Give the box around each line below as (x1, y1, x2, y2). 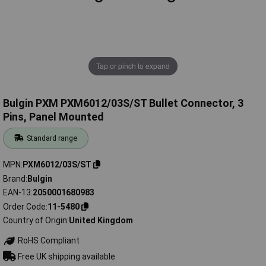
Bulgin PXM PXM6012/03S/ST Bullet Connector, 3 (3, 97, 243, 110)
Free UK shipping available (15, 251, 115, 261)
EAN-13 (3, 188, 31, 198)
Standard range (27, 134, 78, 143)
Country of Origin (3, 216, 67, 226)
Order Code (3, 201, 46, 211)
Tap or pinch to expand (96, 61, 170, 71)
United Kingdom (69, 216, 133, 226)
